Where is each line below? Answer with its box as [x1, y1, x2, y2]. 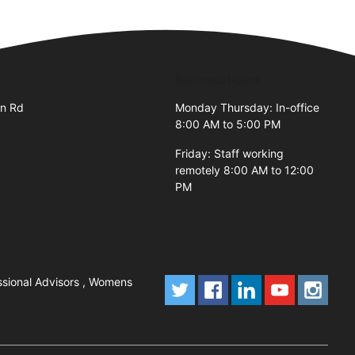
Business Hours [175, 72, 261, 86]
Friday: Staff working [175, 146, 284, 160]
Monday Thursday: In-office [175, 100, 320, 114]
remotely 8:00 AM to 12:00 [175, 162, 315, 177]
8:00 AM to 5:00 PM [175, 116, 281, 131]
